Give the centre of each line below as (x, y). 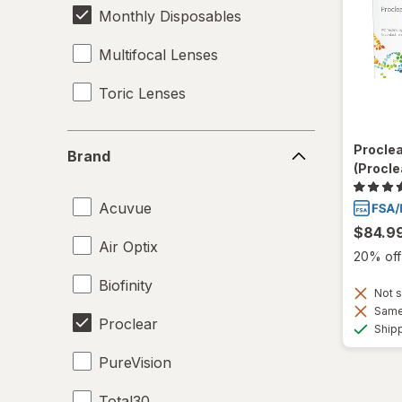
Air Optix (128, 246)
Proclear (128, 323)
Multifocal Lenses (158, 54)
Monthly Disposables (170, 16)
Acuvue (125, 208)
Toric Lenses (142, 93)
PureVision (135, 362)
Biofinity (126, 285)
